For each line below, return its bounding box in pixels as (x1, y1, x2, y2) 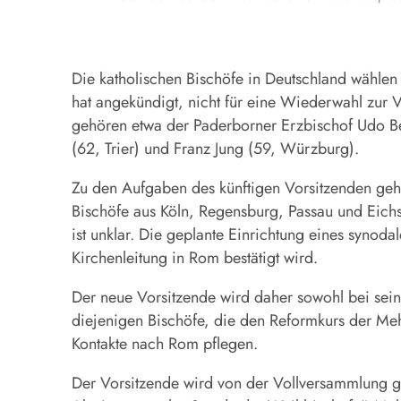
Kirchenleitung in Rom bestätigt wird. (72, 245, 318, 269)
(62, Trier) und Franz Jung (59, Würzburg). (72, 136, 359, 160)
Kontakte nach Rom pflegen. (72, 331, 258, 355)
